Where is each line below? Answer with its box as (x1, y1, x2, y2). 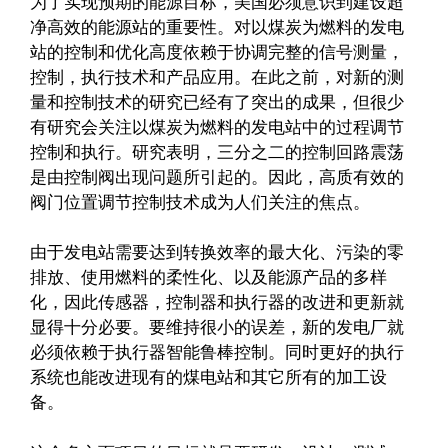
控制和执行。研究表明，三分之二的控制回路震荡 (30, 141, 404, 162)
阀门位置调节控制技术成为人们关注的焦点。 (30, 191, 370, 212)
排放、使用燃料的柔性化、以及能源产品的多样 (30, 267, 387, 288)
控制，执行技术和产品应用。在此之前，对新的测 (30, 66, 404, 87)
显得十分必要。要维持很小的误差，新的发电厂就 (30, 317, 404, 338)
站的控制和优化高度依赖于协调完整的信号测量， (30, 41, 404, 62)
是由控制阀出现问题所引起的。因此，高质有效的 (30, 166, 404, 187)
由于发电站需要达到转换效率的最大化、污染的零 (30, 242, 404, 263)
